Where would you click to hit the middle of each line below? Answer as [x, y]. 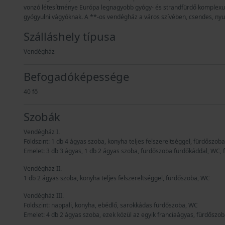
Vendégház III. [44, 195]
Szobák [42, 116]
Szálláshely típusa [70, 36]
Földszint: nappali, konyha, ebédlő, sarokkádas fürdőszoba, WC [111, 205]
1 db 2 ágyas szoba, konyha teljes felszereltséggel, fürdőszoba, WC [117, 178]
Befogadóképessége [76, 76]
